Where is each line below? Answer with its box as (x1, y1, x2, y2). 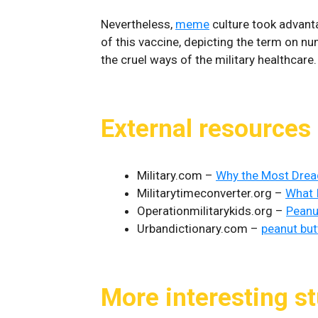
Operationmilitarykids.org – (137, 204, 286, 218)
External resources (101, 114, 311, 143)
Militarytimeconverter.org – (137, 186, 285, 200)
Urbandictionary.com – (137, 221, 261, 236)
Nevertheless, (101, 17, 175, 31)
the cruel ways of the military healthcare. (101, 53, 317, 67)
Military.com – (137, 168, 216, 182)
